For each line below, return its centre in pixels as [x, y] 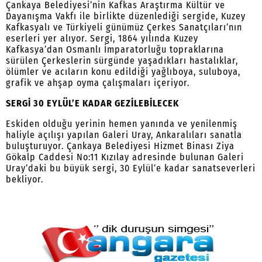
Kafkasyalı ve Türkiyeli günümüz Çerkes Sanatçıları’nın [124, 27]
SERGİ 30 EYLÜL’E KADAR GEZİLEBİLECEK [92, 104]
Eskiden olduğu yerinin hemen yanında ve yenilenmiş [122, 124]
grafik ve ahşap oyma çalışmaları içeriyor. [98, 83]
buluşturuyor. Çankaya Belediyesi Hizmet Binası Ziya [120, 146]
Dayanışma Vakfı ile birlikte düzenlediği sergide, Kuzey [126, 16]
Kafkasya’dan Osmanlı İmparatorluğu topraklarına [115, 50]
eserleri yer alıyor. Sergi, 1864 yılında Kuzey [102, 39]
